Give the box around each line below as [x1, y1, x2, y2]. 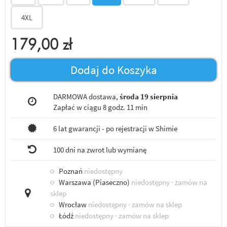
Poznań [58, 166, 83, 176]
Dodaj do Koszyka [70, 62, 157, 77]
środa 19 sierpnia [120, 91, 178, 101]
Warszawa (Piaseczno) [58, 177, 130, 187]
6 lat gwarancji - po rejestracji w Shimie [53, 123, 178, 133]
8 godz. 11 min [103, 102, 148, 112]
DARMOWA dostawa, [53, 91, 120, 101]
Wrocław [58, 199, 87, 209]
